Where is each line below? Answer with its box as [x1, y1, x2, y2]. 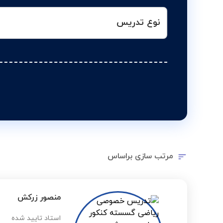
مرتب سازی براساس [108, 151, 173, 162]
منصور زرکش [17, 192, 61, 203]
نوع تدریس [116, 16, 160, 29]
